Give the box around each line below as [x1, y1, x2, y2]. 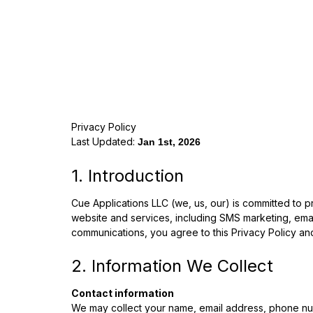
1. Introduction [71, 166, 184, 186]
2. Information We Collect [71, 256, 273, 276]
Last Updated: [71, 136, 138, 147]
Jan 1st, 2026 [138, 136, 201, 147]
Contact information [71, 287, 174, 299]
